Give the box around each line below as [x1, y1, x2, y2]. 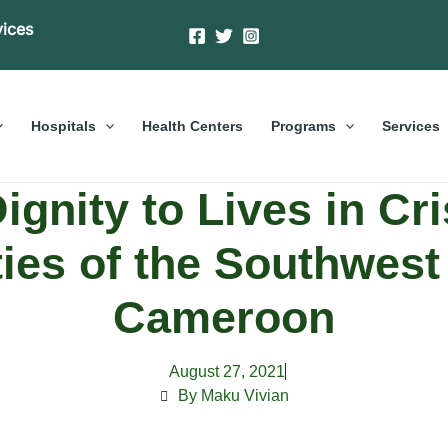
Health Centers [142, 117, 243, 134]
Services [382, 117, 441, 134]
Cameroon [113, 291, 335, 343]
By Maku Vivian [177, 386, 289, 404]
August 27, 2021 [168, 362, 285, 380]
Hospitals [30, 117, 96, 134]
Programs [271, 117, 336, 134]
